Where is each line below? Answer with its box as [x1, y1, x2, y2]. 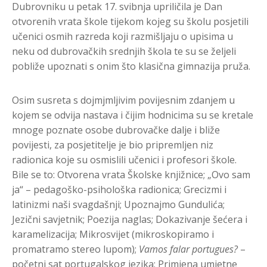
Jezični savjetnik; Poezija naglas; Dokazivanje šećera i [12, 212, 247, 226]
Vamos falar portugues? [139, 242, 238, 256]
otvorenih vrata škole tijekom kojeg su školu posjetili [12, 14, 249, 28]
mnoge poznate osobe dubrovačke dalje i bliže [12, 123, 220, 136]
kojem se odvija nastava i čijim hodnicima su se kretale [12, 108, 253, 122]
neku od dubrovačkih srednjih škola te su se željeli [12, 44, 236, 58]
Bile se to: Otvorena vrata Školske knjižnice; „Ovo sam [12, 167, 250, 181]
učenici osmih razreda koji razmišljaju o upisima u [12, 29, 233, 43]
